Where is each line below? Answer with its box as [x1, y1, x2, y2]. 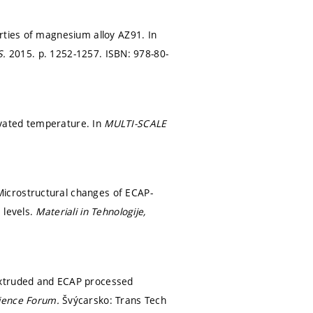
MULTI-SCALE [104, 116, 167, 130]
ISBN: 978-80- [105, 47, 169, 61]
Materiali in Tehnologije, [36, 205, 146, 219]
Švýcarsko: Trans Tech [62, 293, 166, 307]
